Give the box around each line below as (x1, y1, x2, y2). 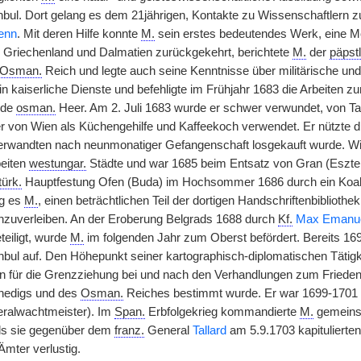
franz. (114, 324, 144, 337)
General (143, 324, 193, 337)
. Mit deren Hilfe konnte (16, 27, 141, 40)
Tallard (192, 324, 226, 337)
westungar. (28, 157, 86, 170)
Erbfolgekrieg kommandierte (144, 305, 300, 318)
